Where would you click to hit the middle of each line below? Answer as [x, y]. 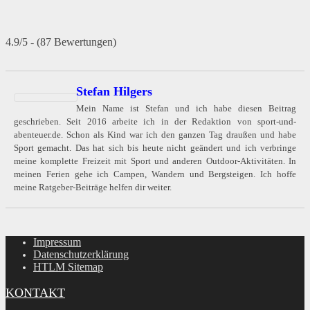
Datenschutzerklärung [81, 255]
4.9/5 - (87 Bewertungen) [61, 42]
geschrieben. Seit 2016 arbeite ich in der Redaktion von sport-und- [155, 122]
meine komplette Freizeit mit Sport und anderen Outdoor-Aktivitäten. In [155, 161]
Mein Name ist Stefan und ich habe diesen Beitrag [186, 109]
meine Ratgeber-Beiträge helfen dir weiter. [93, 188]
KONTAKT [35, 293]
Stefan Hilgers [114, 92]
